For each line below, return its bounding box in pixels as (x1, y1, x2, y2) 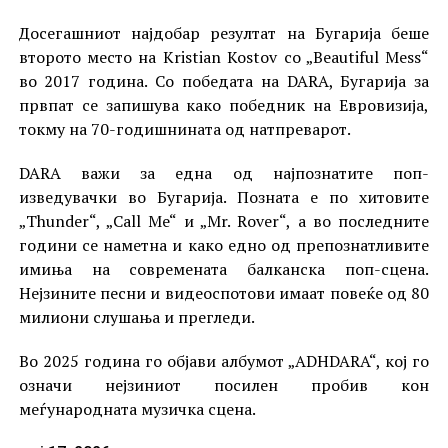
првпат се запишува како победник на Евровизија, (18, 94, 430, 117)
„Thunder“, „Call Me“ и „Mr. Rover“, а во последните (18, 210, 430, 233)
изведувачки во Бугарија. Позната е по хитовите (18, 186, 430, 209)
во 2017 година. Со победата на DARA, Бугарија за (18, 70, 430, 93)
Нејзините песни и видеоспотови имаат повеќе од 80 (18, 282, 430, 305)
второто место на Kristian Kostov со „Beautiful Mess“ (18, 46, 430, 69)
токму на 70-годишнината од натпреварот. (18, 118, 351, 141)
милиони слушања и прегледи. (18, 306, 255, 329)
